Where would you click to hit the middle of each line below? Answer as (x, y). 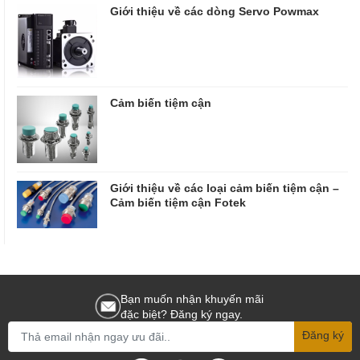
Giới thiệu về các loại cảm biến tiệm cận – (225, 188)
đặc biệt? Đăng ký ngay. (182, 313)
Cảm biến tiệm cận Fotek (178, 202)
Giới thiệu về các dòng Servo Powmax (215, 10)
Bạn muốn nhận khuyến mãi (192, 298)
